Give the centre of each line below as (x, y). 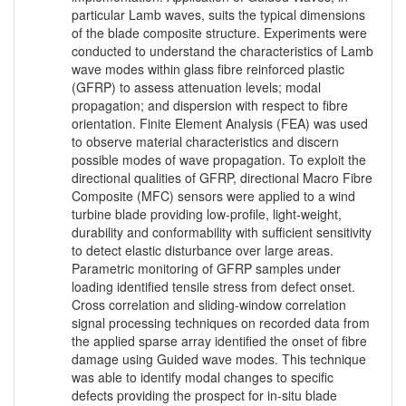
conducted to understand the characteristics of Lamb (222, 51)
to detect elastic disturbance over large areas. (203, 251)
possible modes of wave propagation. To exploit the (219, 160)
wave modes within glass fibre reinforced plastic (208, 69)
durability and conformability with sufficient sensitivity (222, 232)
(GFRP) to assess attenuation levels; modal (196, 87)
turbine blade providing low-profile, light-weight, (207, 214)
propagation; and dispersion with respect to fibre (210, 106)
